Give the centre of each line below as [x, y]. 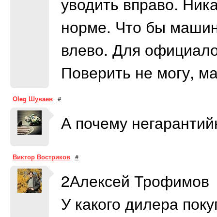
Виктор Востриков [41, 157]
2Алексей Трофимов [135, 180]
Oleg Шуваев [33, 99]
